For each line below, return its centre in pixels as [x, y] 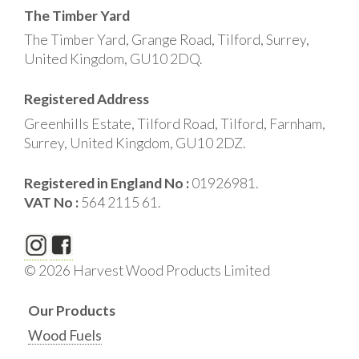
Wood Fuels [65, 335]
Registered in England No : [108, 184]
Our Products [72, 310]
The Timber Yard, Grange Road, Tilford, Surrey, [167, 40]
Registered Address [87, 99]
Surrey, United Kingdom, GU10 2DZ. [135, 143]
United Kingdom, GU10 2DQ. [113, 59]
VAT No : [52, 203]
